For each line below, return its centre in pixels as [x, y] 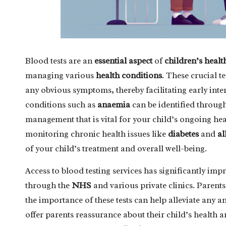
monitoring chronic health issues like [97, 134]
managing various [61, 75]
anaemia [114, 104]
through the [48, 185]
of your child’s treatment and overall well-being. [116, 148]
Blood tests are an [60, 61]
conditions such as [61, 104]
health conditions [129, 75]
